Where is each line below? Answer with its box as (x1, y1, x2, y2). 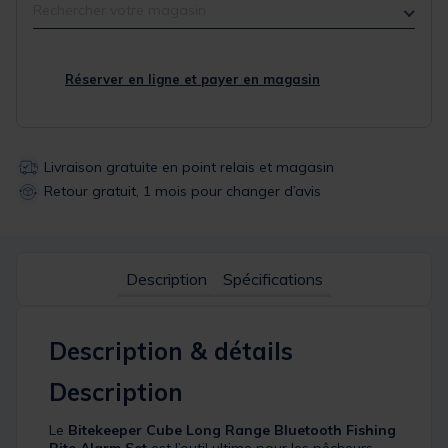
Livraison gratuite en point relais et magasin (44, 157, 334, 176)
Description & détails (49, 336, 293, 367)
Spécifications (222, 269, 323, 290)
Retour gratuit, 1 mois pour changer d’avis (44, 181, 321, 200)
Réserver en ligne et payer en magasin (65, 71, 320, 88)
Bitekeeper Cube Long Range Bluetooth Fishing (68, 421, 396, 440)
